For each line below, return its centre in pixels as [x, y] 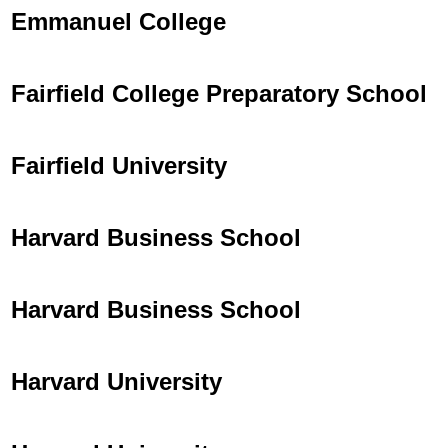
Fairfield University [119, 165]
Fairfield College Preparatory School [219, 93]
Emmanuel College [118, 21]
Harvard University [116, 381]
